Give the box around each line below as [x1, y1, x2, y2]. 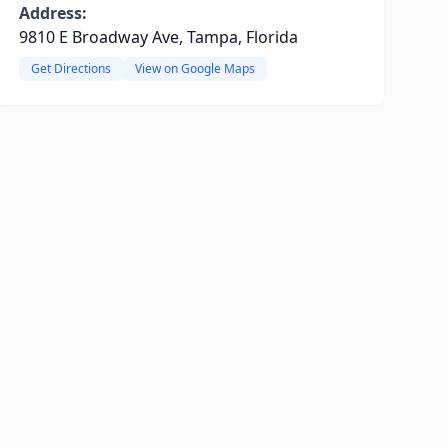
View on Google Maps [134, 60, 255, 77]
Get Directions [30, 60, 111, 77]
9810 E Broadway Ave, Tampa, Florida [18, 26, 298, 48]
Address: [18, 2, 87, 24]
